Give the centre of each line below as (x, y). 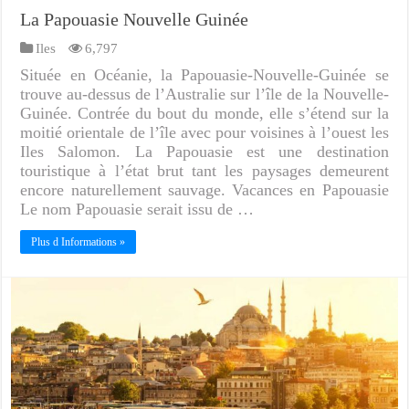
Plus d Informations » (79, 241)
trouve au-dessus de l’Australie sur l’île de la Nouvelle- (204, 94)
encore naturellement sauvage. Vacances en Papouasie (204, 189)
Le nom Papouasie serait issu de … (137, 209)
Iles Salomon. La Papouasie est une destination (204, 151)
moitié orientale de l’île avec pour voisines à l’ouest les (204, 132)
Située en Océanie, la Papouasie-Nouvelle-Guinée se (204, 74)
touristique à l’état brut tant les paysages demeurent (204, 170)
